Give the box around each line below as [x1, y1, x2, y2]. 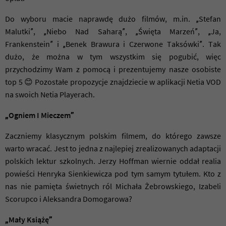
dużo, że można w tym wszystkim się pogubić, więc [5, 51, 221, 62]
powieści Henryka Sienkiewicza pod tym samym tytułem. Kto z [5, 168, 221, 179]
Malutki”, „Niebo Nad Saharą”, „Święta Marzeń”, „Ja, [5, 26, 221, 37]
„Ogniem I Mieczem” [5, 110, 74, 121]
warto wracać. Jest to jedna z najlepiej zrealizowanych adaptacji [5, 143, 221, 154]
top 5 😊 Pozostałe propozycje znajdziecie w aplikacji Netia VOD [5, 77, 221, 87]
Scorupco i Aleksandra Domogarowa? [5, 194, 132, 204]
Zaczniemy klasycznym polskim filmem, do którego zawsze [5, 131, 221, 141]
